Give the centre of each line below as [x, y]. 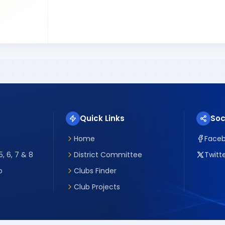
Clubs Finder [95, 171]
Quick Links [102, 118]
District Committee [108, 155]
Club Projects [97, 187]
